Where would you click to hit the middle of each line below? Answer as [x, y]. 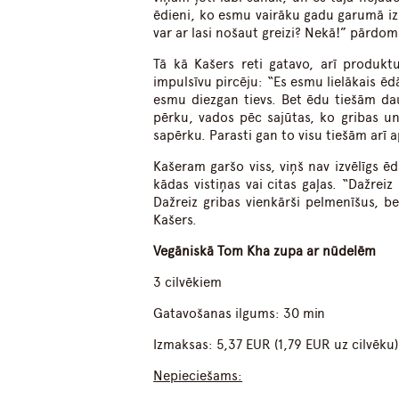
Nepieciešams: [198, 376]
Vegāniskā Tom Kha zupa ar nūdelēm [265, 252]
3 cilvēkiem [188, 283]
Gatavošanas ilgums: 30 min [240, 314]
